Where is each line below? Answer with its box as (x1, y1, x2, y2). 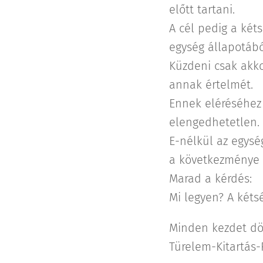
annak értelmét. (168, 77, 253, 92)
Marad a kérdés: (168, 171, 252, 186)
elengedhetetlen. (168, 115, 259, 129)
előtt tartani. (168, 2, 235, 16)
